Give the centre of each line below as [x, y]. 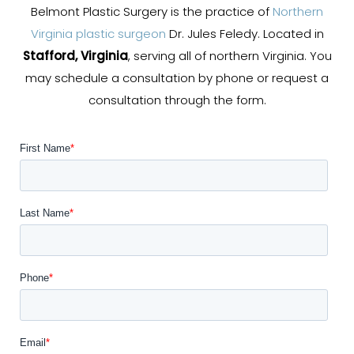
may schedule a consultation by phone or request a [177, 79]
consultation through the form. [177, 101]
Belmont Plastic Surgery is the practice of [152, 13]
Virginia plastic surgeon [98, 35]
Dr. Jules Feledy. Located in [245, 35]
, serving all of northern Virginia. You [230, 57]
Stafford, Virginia [75, 57]
